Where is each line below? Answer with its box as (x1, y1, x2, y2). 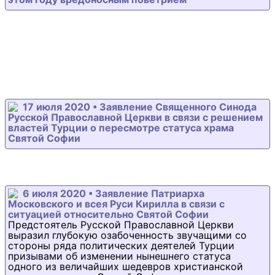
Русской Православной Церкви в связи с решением (8, 111, 263, 123)
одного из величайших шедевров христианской (8, 260, 243, 273)
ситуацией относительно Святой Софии (8, 208, 209, 220)
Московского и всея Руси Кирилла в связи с (8, 198, 225, 210)
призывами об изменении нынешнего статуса (8, 250, 231, 262)
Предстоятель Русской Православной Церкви (8, 219, 234, 231)
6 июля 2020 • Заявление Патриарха (23, 187, 204, 199)
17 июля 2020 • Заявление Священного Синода (23, 101, 257, 113)
